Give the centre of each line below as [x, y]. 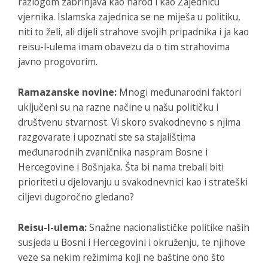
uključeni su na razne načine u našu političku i [118, 107]
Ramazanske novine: [68, 92]
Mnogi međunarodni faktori [180, 92]
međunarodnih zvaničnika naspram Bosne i [113, 152]
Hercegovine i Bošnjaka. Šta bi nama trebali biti [121, 167]
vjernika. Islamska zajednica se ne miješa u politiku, [129, 16]
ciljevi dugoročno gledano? [76, 197]
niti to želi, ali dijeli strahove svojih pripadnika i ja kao [133, 31]
